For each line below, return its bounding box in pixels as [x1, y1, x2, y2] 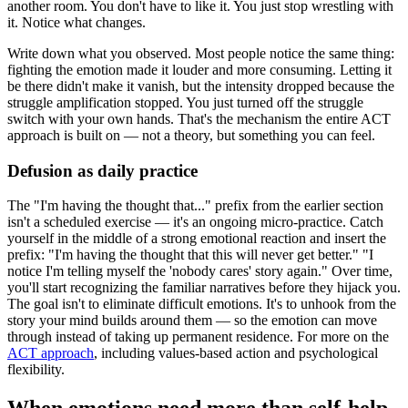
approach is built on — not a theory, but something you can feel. [7, 127, 375, 143]
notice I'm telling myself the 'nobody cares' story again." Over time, [7, 263, 393, 280]
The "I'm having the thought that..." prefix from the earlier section [7, 198, 383, 214]
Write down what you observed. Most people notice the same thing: [7, 46, 394, 61]
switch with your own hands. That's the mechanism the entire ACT [7, 111, 391, 127]
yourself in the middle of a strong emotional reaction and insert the [7, 230, 386, 247]
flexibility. [7, 362, 65, 378]
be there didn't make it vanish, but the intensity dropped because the [7, 78, 394, 94]
